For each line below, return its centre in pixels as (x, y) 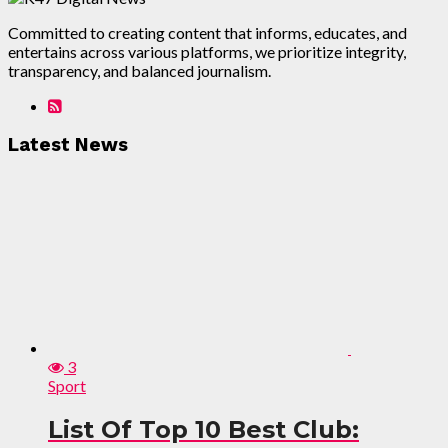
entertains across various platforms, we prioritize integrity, (207, 51)
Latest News (68, 144)
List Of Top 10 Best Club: (203, 430)
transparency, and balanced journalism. (139, 70)
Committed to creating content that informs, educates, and (207, 32)
